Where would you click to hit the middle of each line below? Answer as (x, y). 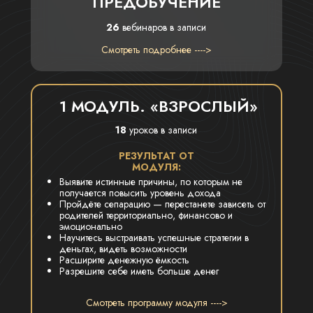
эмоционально (91, 226)
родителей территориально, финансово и (146, 215)
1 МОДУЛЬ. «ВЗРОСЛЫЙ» (159, 106)
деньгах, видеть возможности (123, 249)
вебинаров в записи (163, 27)
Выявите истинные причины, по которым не (151, 182)
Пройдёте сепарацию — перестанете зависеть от (162, 204)
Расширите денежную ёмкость (124, 260)
